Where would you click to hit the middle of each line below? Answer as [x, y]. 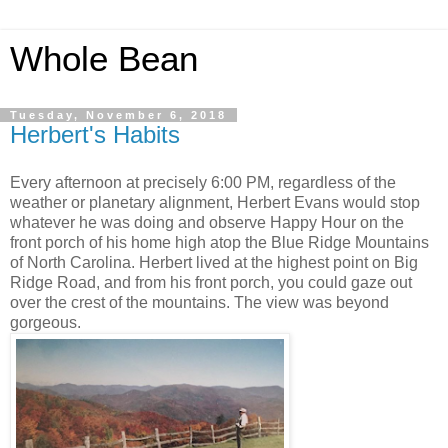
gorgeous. [45, 322]
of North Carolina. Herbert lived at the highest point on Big [214, 262]
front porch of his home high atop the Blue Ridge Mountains [219, 242]
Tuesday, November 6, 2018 [118, 115]
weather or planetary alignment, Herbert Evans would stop [215, 202]
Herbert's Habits [95, 134]
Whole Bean [104, 59]
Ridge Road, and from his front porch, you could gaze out [211, 282]
